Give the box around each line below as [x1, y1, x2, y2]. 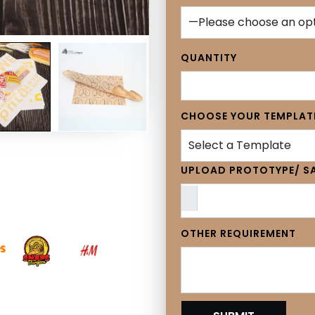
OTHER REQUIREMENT [181, 226, 296, 240]
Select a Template [188, 136, 291, 153]
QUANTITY [181, 50, 237, 65]
